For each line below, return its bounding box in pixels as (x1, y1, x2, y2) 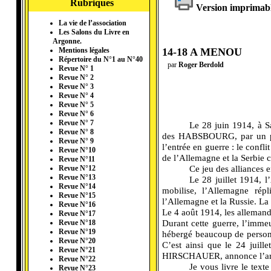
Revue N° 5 (59, 100, 94, 109)
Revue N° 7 (59, 119, 94, 128)
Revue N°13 (59, 173, 96, 182)
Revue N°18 (59, 218, 96, 227)
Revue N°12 (59, 164, 96, 173)
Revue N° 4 (59, 91, 94, 100)
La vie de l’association (59, 19, 126, 28)
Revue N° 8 (59, 128, 94, 137)
